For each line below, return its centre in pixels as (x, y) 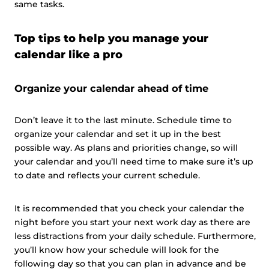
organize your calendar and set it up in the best (118, 134)
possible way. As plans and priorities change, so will (126, 148)
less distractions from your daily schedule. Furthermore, (135, 236)
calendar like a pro (68, 55)
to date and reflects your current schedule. (107, 175)
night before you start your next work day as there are (132, 222)
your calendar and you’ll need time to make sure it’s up (134, 162)
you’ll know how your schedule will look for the (117, 250)
